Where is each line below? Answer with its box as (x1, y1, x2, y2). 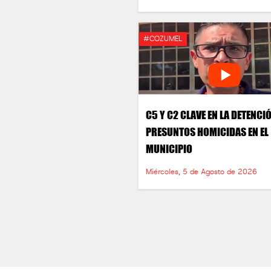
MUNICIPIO (146, 140, 193, 157)
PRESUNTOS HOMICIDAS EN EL (146, 123, 269, 140)
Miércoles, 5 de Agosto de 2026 (146, 168, 258, 176)
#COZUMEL (143, 35, 183, 43)
